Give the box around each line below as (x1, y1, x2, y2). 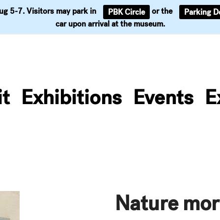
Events (133, 84, 193, 110)
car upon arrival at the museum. (55, 19, 165, 29)
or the (150, 6, 174, 17)
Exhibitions (21, 84, 122, 110)
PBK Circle (108, 7, 145, 17)
